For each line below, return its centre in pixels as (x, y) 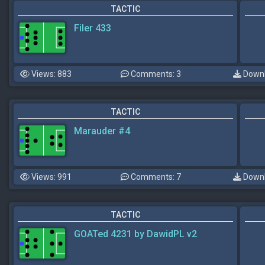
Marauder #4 (102, 131)
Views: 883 (51, 74)
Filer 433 (93, 28)
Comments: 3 (155, 74)
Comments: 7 (155, 177)
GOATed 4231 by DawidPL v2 (135, 234)
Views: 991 (51, 177)
